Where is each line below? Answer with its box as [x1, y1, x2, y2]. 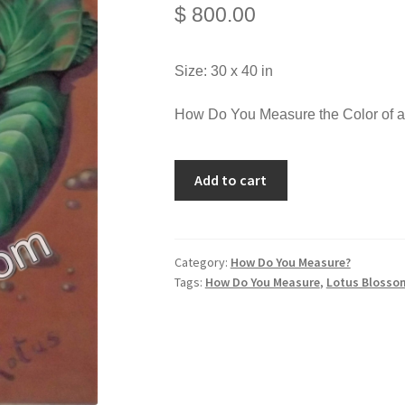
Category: [174, 254, 231, 271]
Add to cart [194, 171, 268, 190]
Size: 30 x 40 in [174, 63, 273, 80]
